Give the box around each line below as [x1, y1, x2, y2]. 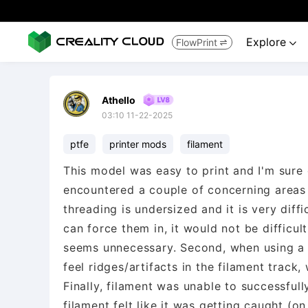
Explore [246, 35, 289, 49]
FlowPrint [176, 36, 217, 48]
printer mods [109, 138, 166, 150]
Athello [102, 93, 135, 106]
